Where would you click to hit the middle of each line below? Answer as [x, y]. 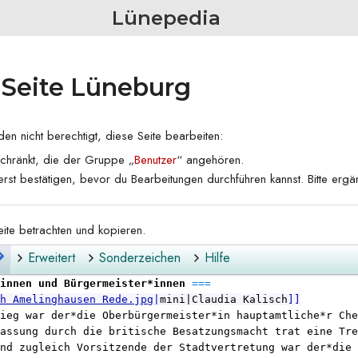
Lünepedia [166, 18]
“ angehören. [211, 159]
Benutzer [156, 159]
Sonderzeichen [139, 257]
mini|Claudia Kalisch [224, 300]
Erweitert [51, 257]
